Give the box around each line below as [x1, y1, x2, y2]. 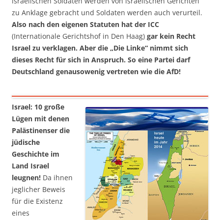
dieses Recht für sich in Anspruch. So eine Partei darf [12, 55, 190, 65]
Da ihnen [41, 173, 73, 183]
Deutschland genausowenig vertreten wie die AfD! [12, 67, 181, 77]
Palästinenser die [12, 126, 70, 136]
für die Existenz [12, 196, 63, 206]
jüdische [12, 137, 40, 147]
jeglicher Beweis [12, 185, 65, 194]
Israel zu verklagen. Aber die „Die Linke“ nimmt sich [12, 43, 188, 53]
